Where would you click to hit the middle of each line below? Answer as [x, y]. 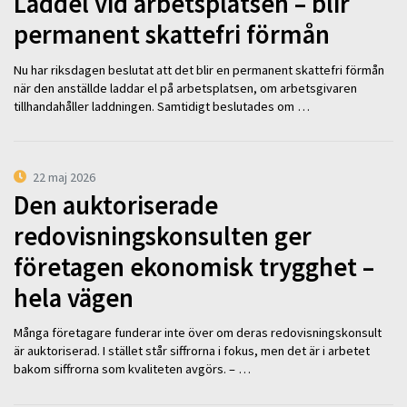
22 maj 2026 [65, 178]
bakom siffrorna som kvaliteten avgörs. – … [132, 369]
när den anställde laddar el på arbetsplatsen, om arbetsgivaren [185, 88]
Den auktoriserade [116, 205]
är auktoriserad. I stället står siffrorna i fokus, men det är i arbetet [192, 351]
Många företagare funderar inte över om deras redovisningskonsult [198, 333]
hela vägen [74, 298]
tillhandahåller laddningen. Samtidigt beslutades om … [162, 106]
